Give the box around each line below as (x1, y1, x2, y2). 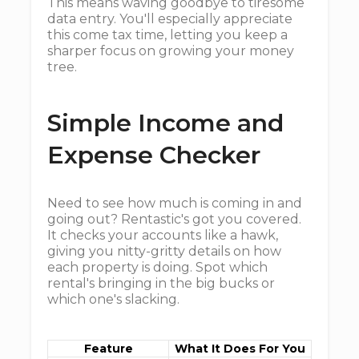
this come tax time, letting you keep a (47, 27, 288, 42)
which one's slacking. (47, 292, 179, 307)
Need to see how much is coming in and (47, 196, 302, 211)
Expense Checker (47, 140, 260, 170)
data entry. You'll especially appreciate (47, 11, 292, 26)
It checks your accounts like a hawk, (47, 228, 278, 243)
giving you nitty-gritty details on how (47, 244, 281, 259)
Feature (83, 341, 133, 356)
